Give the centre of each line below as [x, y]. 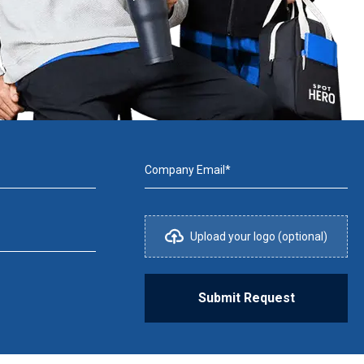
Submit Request [246, 298]
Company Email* [188, 170]
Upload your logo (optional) [259, 236]
